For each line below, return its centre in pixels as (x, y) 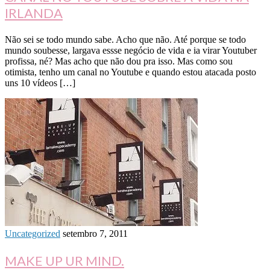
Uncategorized (33, 234)
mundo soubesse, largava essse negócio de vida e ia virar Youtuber (131, 51)
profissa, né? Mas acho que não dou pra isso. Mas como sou (119, 61)
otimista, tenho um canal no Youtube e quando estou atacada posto (130, 72)
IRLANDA (34, 13)
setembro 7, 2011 (95, 234)
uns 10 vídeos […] (40, 83)
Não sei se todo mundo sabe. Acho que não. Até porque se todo (125, 40)
